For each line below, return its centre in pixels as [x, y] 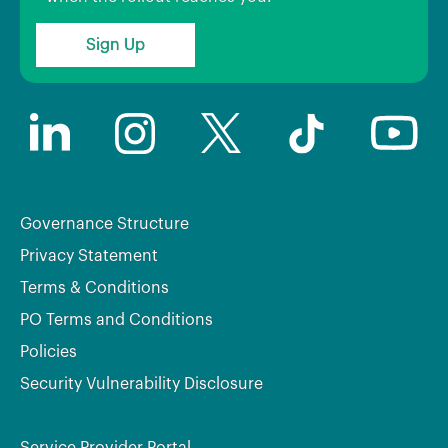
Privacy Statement [89, 255]
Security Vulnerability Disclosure [141, 383]
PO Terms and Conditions [116, 319]
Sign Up [115, 44]
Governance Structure [104, 223]
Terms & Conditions [94, 287]
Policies [48, 351]
